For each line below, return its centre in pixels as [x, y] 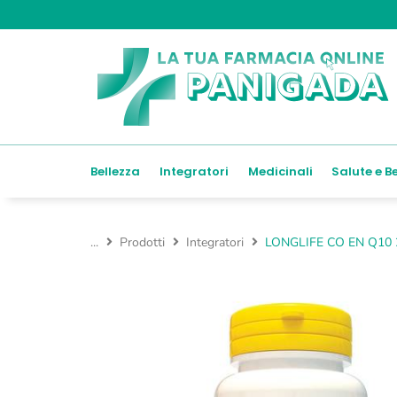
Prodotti [142, 243]
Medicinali [280, 172]
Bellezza [115, 172]
